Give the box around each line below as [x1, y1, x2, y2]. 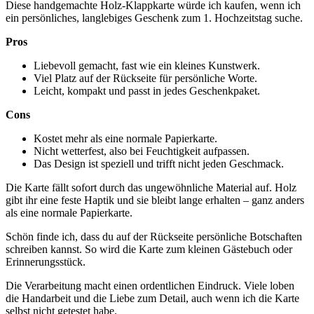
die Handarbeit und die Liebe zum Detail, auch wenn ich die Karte [6, 292, 299, 304]
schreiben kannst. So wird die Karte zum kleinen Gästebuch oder [6, 243, 292, 255]
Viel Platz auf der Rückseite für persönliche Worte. [34, 71, 257, 84]
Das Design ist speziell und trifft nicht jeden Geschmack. [34, 157, 284, 170]
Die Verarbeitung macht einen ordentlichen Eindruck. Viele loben [6, 279, 294, 292]
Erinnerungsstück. [6, 255, 86, 268]
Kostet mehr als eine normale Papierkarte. [34, 132, 217, 144]
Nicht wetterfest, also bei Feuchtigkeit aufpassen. [34, 144, 250, 157]
